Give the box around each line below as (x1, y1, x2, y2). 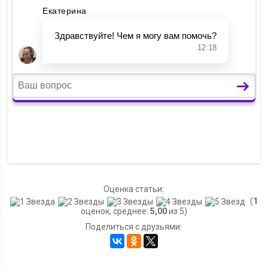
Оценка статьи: (103, 184, 165, 194)
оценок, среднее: (80, 206, 150, 217)
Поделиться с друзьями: (86, 222, 182, 232)
